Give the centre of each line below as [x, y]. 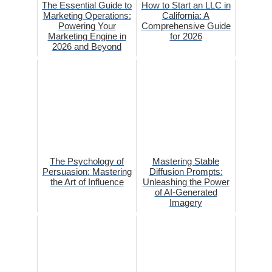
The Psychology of [87, 161]
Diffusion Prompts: [186, 172]
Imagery [186, 203]
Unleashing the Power [186, 182]
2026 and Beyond [87, 47]
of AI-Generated [186, 192]
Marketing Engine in [87, 36]
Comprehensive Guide [186, 26]
